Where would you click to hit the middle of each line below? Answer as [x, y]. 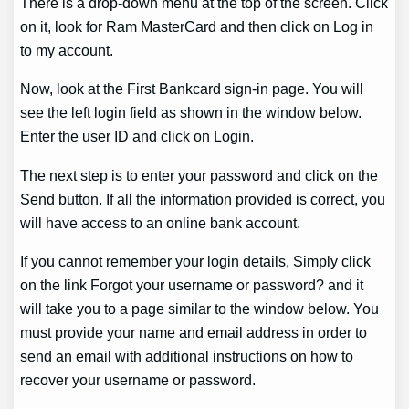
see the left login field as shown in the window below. [191, 113]
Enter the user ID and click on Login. [137, 136]
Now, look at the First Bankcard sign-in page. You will [192, 89]
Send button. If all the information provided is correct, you [203, 199]
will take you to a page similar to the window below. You [200, 309]
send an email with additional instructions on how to [187, 356]
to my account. [67, 51]
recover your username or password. [138, 380]
